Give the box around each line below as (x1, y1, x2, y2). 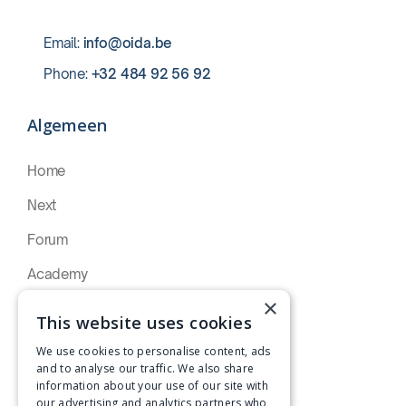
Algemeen (27, 114, 107, 136)
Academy (27, 266, 88, 283)
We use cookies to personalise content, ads (36, 343, 271, 359)
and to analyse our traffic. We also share (36, 361, 255, 376)
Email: (43, 34, 83, 52)
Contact (27, 369, 79, 386)
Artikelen (27, 300, 82, 317)
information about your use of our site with (36, 378, 268, 393)
